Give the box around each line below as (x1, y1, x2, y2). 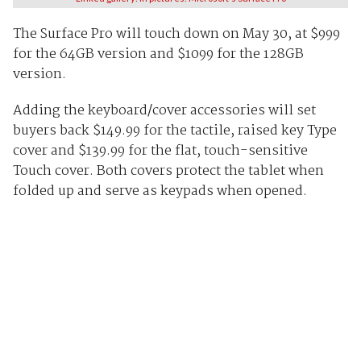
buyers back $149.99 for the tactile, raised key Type (12, 119, 337, 142)
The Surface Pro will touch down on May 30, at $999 (12, 23, 340, 45)
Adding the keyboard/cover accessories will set (12, 99, 316, 122)
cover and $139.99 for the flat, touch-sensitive (12, 139, 308, 162)
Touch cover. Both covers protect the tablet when (12, 160, 324, 182)
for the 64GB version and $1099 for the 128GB (12, 43, 304, 65)
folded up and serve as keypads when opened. (12, 180, 310, 202)
